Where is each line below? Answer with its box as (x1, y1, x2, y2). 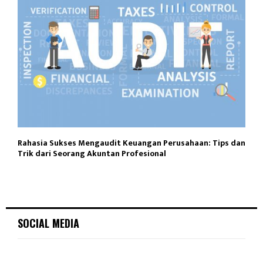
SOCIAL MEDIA (18, 215, 79, 231)
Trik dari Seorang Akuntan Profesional (18, 147, 166, 161)
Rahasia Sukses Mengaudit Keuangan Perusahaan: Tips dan (18, 136, 245, 150)
